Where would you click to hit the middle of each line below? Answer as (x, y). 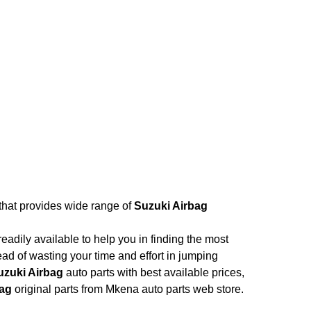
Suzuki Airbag (171, 205)
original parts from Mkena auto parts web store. (128, 289)
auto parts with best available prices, (154, 272)
